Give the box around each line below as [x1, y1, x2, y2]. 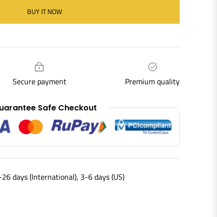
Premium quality [125, 75, 180, 87]
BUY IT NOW [27, 6, 62, 16]
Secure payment [12, 75, 66, 87]
